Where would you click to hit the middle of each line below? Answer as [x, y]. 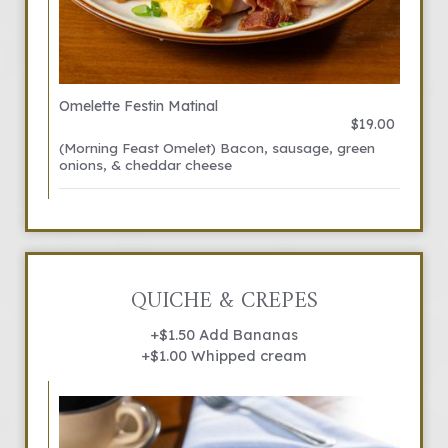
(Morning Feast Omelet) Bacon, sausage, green [217, 147]
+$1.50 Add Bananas [224, 334]
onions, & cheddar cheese [145, 164]
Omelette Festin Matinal [138, 106]
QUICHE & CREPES [224, 301]
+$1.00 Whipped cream [224, 355]
